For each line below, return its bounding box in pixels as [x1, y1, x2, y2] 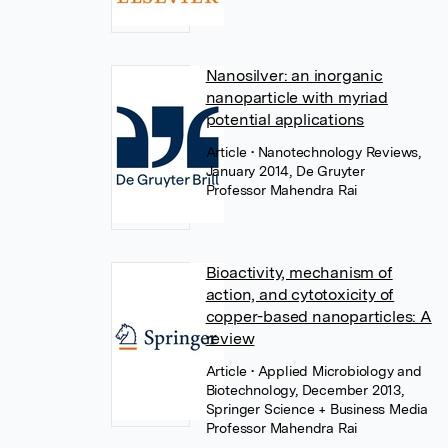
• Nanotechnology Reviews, [251, 144, 422, 160]
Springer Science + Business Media [205, 401, 429, 417]
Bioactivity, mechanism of [205, 263, 393, 282]
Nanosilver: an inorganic [205, 66, 383, 85]
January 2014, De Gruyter [205, 163, 365, 179]
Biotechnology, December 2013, [205, 382, 404, 398]
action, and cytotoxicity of [205, 285, 395, 304]
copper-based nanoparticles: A [205, 307, 432, 326]
